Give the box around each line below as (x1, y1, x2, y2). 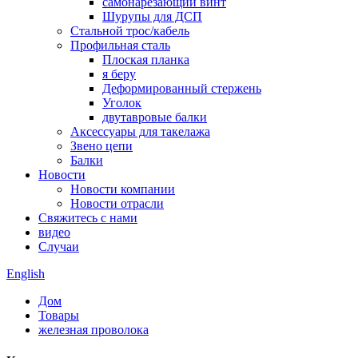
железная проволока (38, 323, 149, 336)
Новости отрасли (70, 197, 164, 210)
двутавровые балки (102, 110, 207, 124)
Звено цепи (70, 139, 133, 153)
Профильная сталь (70, 38, 170, 52)
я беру (102, 67, 136, 81)
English (6, 267, 45, 280)
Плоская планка (102, 53, 189, 66)
